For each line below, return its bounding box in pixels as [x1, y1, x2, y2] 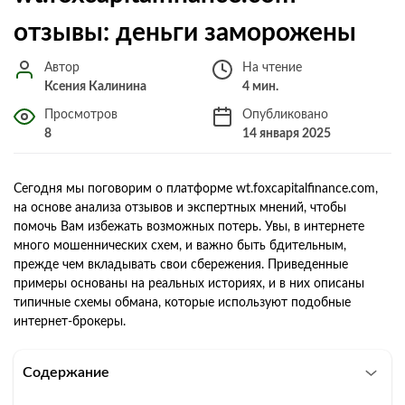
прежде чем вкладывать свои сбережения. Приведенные [14, 258, 348, 271]
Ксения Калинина [44, 80, 146, 93]
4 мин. [242, 80, 278, 93]
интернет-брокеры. [14, 315, 126, 328]
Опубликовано [242, 108, 328, 121]
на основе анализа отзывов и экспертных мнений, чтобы [14, 201, 346, 214]
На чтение [242, 61, 302, 74]
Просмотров [44, 108, 118, 121]
